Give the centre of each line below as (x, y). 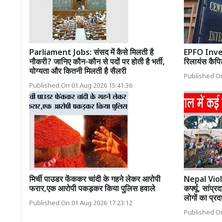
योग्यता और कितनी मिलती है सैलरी (78, 72)
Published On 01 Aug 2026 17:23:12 (81, 203)
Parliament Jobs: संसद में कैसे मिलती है (91, 53)
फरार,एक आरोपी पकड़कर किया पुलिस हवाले (92, 189)
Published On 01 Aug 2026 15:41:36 (81, 86)
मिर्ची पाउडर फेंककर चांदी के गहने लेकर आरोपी (95, 180)
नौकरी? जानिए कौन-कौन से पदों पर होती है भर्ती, (97, 62)
